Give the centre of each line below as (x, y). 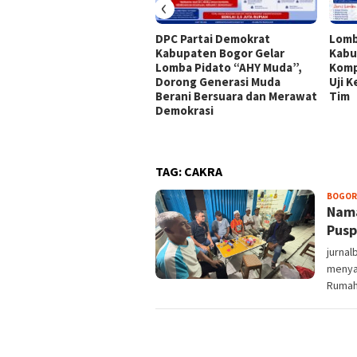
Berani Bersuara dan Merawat (236, 96)
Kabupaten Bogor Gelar (220, 53)
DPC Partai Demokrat (213, 39)
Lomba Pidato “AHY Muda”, (229, 68)
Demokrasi (184, 111)
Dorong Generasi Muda (218, 82)
